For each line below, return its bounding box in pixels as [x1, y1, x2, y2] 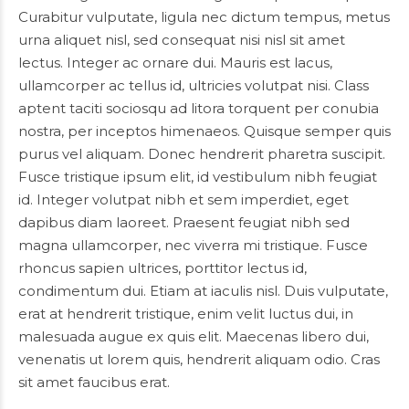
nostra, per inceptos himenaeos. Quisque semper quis [18, 122, 391, 140]
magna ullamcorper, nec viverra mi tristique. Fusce [18, 236, 368, 254]
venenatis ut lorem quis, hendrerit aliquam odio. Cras [18, 351, 380, 368]
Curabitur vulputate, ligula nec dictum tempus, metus [18, 8, 390, 26]
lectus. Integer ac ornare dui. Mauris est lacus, [18, 54, 332, 71]
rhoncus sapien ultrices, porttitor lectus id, [18, 259, 307, 277]
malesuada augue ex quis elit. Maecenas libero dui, [18, 328, 369, 345]
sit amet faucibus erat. [18, 373, 170, 391]
